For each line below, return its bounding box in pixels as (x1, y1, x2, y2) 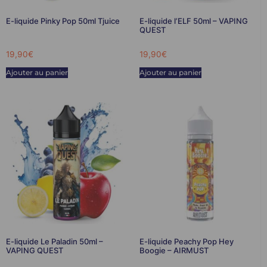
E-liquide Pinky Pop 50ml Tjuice (6, 15, 120, 26)
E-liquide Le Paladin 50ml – (6, 237, 103, 247)
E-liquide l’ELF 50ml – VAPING (139, 15, 248, 26)
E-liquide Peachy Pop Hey (139, 237, 234, 247)
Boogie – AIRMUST (139, 246, 209, 256)
